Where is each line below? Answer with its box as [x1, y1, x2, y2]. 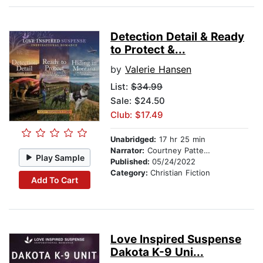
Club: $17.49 [110, 109, 163, 121]
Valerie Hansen [125, 63, 191, 76]
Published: [110, 157, 152, 167]
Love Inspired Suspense [110, 232, 241, 247]
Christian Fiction [150, 168, 210, 178]
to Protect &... [110, 43, 186, 57]
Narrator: [110, 146, 144, 156]
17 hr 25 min [156, 134, 205, 144]
